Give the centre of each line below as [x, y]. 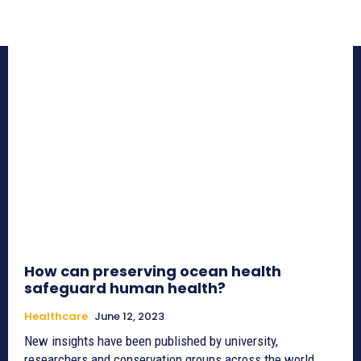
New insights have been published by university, [151, 340]
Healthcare [56, 316]
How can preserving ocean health [153, 271]
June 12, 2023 [129, 316]
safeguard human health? [125, 288]
